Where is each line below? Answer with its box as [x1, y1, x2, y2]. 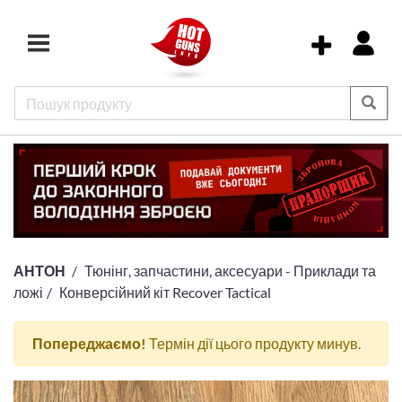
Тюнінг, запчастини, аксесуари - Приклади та [83, 262, 376, 280]
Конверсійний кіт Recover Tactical [58, 284, 271, 301]
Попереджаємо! [32, 335, 146, 353]
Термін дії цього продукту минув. [146, 335, 361, 353]
